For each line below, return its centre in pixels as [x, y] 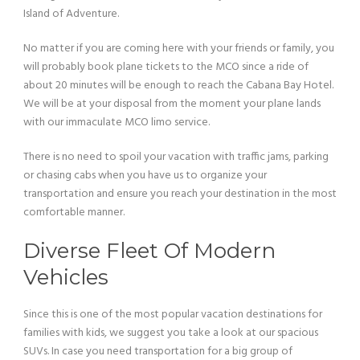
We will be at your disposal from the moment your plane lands [172, 104]
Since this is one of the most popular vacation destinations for [173, 314]
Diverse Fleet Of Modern [149, 250]
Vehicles [66, 277]
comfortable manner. [74, 212]
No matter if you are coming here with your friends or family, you [179, 48]
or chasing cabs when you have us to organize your [145, 175]
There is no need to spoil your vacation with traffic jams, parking [176, 157]
